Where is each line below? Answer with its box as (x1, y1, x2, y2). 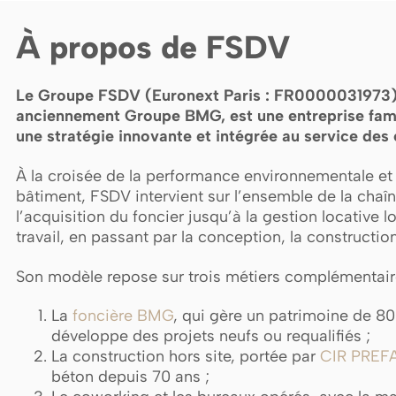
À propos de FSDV (16, 28, 291, 67)
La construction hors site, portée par (51, 346, 320, 367)
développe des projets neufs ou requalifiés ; (51, 326, 370, 346)
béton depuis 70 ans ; (51, 367, 209, 387)
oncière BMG (78, 306, 173, 326)
